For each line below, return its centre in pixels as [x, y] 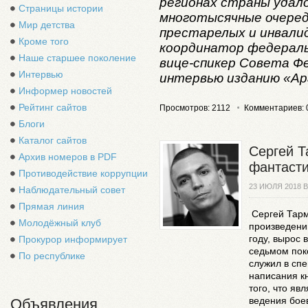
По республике [52, 256]
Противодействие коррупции [83, 173]
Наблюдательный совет [72, 190]
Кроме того [44, 41]
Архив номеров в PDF [68, 157]
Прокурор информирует [73, 239]
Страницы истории [61, 8]
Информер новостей [65, 91]
